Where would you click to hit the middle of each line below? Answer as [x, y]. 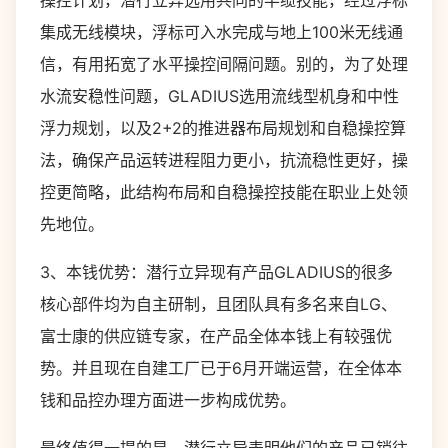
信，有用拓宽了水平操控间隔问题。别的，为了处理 [224, 64]
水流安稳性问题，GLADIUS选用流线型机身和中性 [219, 96]
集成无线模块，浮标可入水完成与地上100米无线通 [221, 32]
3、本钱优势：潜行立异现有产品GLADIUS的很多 [216, 272]
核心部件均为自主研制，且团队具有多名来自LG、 [218, 304]
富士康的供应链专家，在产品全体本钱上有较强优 [216, 336]
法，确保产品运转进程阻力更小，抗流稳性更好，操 [224, 160]
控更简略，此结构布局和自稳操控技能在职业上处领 [224, 192]
